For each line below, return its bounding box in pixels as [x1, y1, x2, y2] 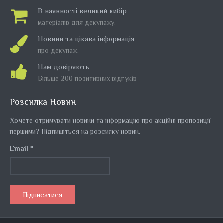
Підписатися [22, 191, 62, 199]
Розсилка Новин [10, 97, 76, 107]
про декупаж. [38, 46, 79, 55]
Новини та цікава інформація [38, 34, 134, 43]
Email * [10, 144, 33, 153]
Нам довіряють [38, 62, 89, 71]
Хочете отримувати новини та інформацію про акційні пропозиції [10, 116, 210, 125]
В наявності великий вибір [38, 6, 127, 15]
